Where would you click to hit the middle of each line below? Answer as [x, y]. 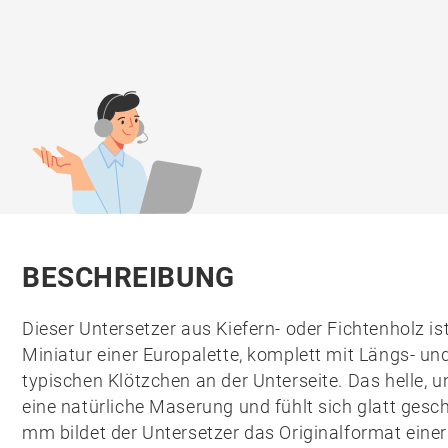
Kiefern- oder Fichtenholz [320, 328]
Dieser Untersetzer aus [119, 328]
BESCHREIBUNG [128, 277]
